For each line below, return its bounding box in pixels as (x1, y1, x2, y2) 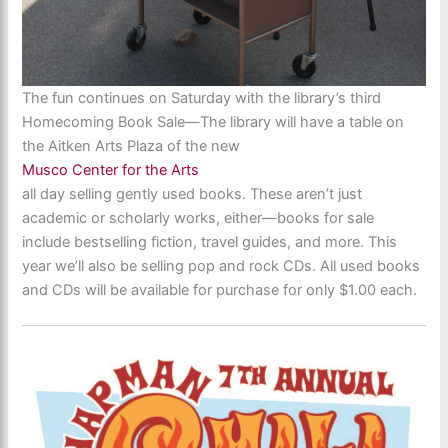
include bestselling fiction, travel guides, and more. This (22, 233, 398, 252)
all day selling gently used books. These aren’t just (22, 185, 363, 204)
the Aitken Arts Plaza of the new (22, 137, 241, 156)
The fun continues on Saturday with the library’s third (22, 89, 382, 108)
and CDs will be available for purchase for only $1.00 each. (22, 281, 418, 300)
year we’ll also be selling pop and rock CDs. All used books (22, 257, 421, 276)
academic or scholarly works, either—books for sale (22, 209, 375, 228)
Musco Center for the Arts (22, 161, 200, 180)
